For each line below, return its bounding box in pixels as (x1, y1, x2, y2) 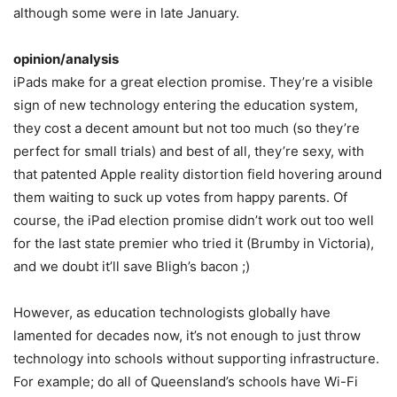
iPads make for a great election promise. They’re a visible (13, 74, 373, 90)
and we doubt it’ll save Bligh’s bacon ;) (13, 258, 250, 275)
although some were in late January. (13, 4, 239, 21)
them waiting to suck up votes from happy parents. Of (13, 189, 347, 206)
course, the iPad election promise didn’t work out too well (13, 212, 374, 229)
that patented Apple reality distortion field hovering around (13, 166, 382, 183)
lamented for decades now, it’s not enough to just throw (13, 327, 361, 344)
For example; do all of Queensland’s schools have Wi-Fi (13, 373, 358, 390)
